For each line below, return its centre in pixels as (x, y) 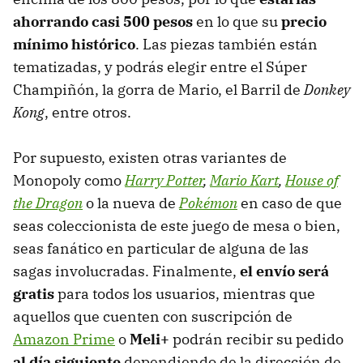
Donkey (327, 90)
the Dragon (48, 203)
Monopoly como (69, 181)
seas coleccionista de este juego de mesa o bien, (177, 226)
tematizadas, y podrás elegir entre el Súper (160, 67)
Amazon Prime (64, 340)
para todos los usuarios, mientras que (185, 294)
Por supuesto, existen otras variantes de (150, 158)
